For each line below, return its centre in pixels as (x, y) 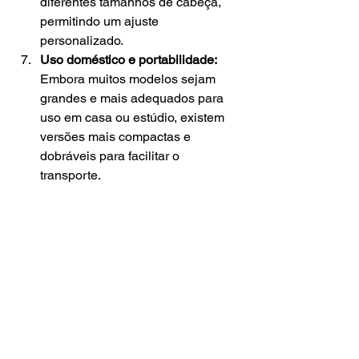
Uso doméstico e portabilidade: (129, 60)
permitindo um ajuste (101, 22)
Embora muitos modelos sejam (129, 79)
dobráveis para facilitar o (111, 156)
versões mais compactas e (117, 137)
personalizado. (82, 41)
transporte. (71, 175)
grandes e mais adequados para (133, 99)
